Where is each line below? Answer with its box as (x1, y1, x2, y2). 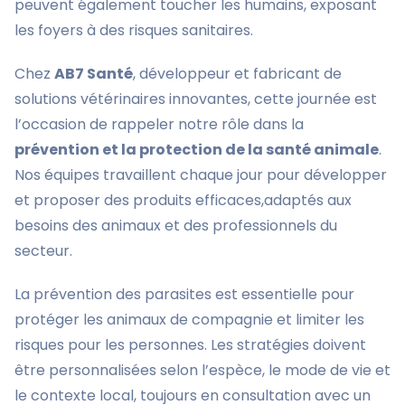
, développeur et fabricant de (133, 63, 342, 84)
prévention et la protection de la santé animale (14, 139, 379, 160)
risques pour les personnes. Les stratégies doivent (14, 334, 366, 355)
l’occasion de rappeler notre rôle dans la (14, 114, 304, 135)
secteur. (14, 240, 72, 261)
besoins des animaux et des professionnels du (14, 215, 337, 236)
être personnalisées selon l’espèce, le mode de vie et (14, 360, 391, 381)
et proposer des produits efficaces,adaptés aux (14, 190, 352, 211)
